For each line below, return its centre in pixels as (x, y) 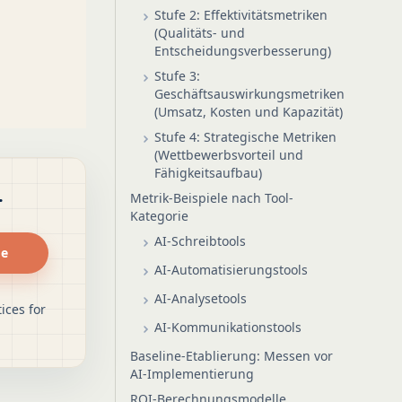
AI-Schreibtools (200, 241)
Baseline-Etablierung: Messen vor (232, 356)
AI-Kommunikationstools (228, 327)
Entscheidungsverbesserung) (243, 51)
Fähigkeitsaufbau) (208, 173)
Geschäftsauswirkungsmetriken (249, 94)
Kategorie (159, 216)
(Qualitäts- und (200, 33)
